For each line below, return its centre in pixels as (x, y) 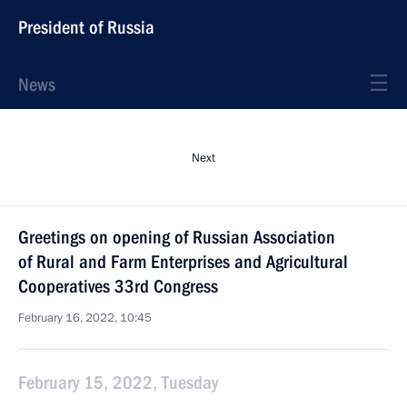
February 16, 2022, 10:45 (85, 318)
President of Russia (86, 27)
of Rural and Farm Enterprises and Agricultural (183, 262)
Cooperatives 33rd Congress (118, 286)
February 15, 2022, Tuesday (118, 382)
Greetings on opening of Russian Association (177, 237)
